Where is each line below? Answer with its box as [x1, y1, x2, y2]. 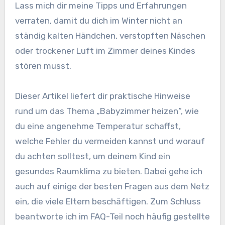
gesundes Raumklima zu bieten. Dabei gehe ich [15, 166, 202, 177]
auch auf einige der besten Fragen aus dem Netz [15, 181, 209, 192]
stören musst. [15, 61, 71, 71]
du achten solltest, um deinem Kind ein [15, 151, 170, 162]
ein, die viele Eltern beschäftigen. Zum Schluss [15, 196, 201, 207]
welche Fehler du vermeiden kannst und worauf [15, 136, 205, 147]
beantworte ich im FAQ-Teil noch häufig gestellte [15, 211, 210, 222]
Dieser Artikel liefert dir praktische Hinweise [15, 91, 190, 101]
